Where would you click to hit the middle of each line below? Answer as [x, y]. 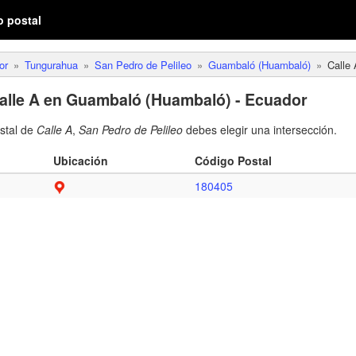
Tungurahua [51, 65]
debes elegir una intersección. [260, 130]
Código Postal [233, 161]
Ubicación [81, 161]
